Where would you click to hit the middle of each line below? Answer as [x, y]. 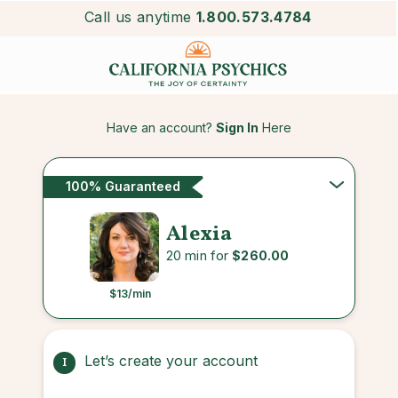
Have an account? [161, 127]
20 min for [199, 256]
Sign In [237, 127]
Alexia [199, 235]
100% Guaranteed [123, 186]
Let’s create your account [171, 360]
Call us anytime [138, 17]
